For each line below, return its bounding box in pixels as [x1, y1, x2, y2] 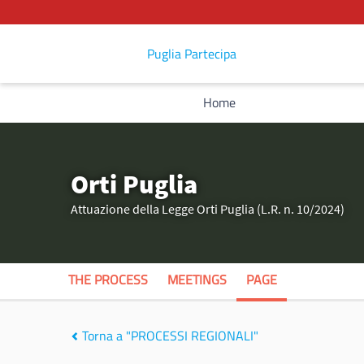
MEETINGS [167, 270, 227, 289]
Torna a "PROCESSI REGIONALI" [79, 326, 258, 345]
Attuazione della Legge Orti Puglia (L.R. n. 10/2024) [71, 200, 344, 217]
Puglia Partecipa [146, 44, 236, 63]
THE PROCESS [68, 270, 148, 289]
